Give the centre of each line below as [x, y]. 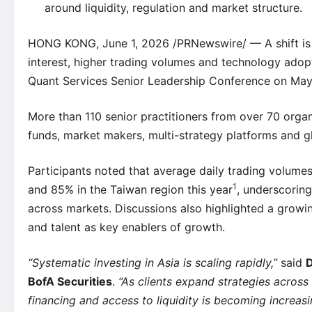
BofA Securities [70, 282]
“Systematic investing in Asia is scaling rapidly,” [154, 263]
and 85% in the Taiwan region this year [130, 190]
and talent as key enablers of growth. [126, 227]
